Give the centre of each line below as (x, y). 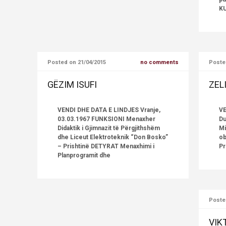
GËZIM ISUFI (72, 84)
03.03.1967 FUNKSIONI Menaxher (106, 119)
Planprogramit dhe (84, 155)
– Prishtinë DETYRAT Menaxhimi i (106, 146)
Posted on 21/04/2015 (77, 62)
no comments (159, 62)
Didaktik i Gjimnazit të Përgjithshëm (109, 128)
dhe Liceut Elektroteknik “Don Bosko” (113, 137)
